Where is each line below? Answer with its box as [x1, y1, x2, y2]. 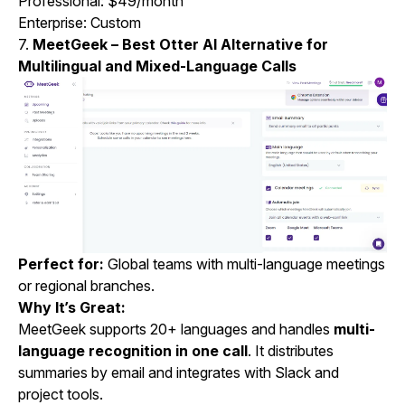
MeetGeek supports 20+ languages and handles [18, 320, 334, 339]
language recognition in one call [18, 342, 248, 361]
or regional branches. [18, 277, 155, 296]
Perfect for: [18, 255, 104, 274]
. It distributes [248, 342, 334, 361]
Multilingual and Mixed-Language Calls [18, 57, 297, 76]
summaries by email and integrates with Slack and [18, 363, 339, 382]
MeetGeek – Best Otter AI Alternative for [33, 35, 328, 54]
